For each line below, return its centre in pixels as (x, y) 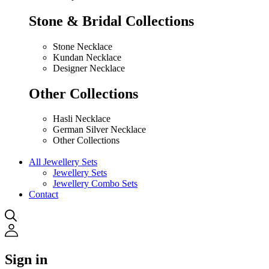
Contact (44, 195)
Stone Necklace (83, 46)
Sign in (26, 260)
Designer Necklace (89, 68)
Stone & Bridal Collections (111, 21)
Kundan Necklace (87, 57)
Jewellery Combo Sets (95, 184)
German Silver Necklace (99, 130)
